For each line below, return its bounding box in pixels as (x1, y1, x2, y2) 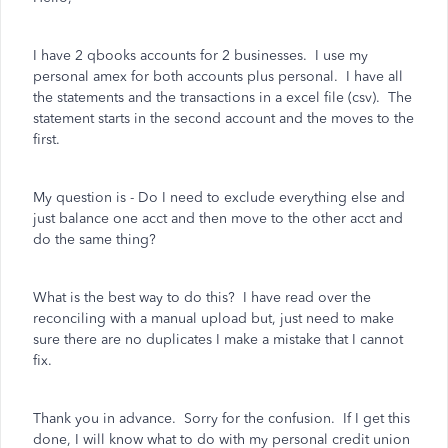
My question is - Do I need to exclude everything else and (33, 189, 405, 206)
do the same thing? (33, 231, 156, 248)
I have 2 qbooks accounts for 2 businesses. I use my (33, 47, 368, 64)
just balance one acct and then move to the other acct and (33, 210, 403, 227)
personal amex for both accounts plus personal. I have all (33, 68, 403, 85)
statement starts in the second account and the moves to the (33, 110, 414, 127)
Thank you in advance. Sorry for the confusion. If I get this (33, 410, 410, 427)
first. (33, 131, 60, 148)
